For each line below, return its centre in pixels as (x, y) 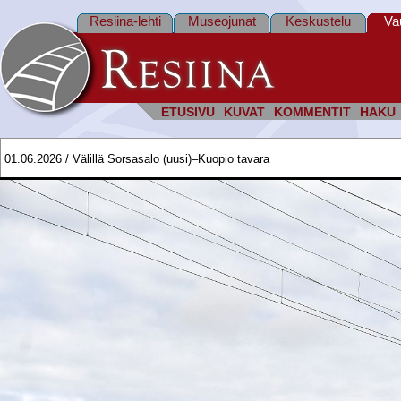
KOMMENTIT (312, 112)
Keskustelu (318, 21)
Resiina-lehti (125, 21)
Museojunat (222, 21)
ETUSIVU (188, 112)
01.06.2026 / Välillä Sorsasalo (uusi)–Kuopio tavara (137, 159)
